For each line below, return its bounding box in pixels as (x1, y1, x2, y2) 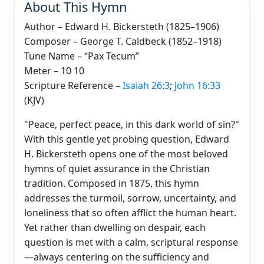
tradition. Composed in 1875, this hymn (24, 176, 199, 190)
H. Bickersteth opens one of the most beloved (24, 147, 228, 160)
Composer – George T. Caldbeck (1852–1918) (24, 34, 222, 48)
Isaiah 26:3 (123, 78, 170, 92)
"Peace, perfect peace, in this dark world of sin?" (24, 117, 239, 131)
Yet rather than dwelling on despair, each (24, 220, 206, 234)
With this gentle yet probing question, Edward (24, 132, 229, 146)
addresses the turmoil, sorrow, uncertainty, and (24, 191, 236, 204)
